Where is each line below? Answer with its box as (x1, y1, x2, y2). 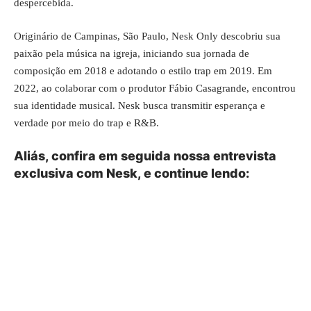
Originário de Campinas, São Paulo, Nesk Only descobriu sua (14, 30, 280, 42)
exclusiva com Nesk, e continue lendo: (14, 166, 249, 180)
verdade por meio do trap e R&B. (14, 117, 159, 128)
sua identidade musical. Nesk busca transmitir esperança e (14, 99, 265, 111)
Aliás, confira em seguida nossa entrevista (14, 149, 276, 163)
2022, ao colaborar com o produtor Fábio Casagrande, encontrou (14, 82, 296, 94)
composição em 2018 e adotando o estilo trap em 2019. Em (14, 65, 272, 76)
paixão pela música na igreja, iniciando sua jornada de (14, 47, 249, 59)
